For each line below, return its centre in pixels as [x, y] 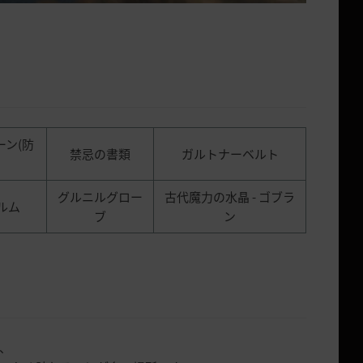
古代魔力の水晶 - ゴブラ [230, 196]
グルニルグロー [100, 196]
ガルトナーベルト [230, 154]
